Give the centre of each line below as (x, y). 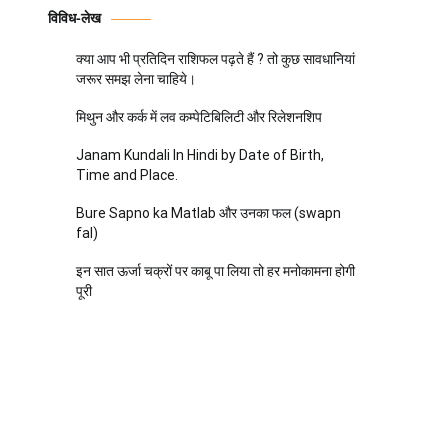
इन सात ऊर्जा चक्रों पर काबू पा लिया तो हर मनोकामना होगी (215, 271)
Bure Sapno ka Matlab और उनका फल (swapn (208, 213)
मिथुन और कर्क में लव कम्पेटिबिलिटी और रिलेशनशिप (199, 117)
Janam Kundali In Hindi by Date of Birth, (200, 155)
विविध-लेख (74, 19)
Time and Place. (127, 175)
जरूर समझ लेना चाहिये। (136, 79)
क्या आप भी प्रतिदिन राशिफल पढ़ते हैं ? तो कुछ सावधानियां (215, 59)
